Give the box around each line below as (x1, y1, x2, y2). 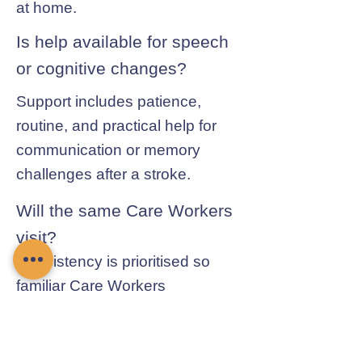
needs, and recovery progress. (16, 326, 229, 343)
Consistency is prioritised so (16, 253, 210, 270)
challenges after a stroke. (16, 166, 191, 183)
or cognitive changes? (16, 59, 187, 78)
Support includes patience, (16, 93, 201, 110)
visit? (16, 228, 57, 246)
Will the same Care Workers (16, 201, 233, 220)
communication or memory (16, 141, 200, 158)
